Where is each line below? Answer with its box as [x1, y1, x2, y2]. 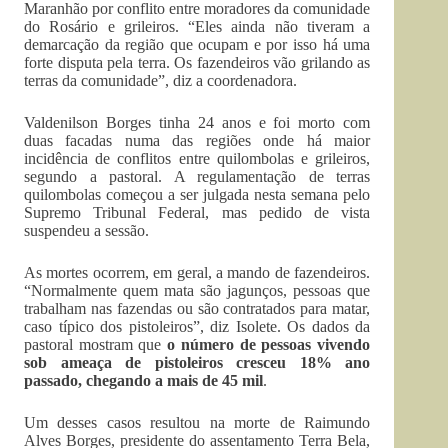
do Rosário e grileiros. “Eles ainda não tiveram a [24, 18, 371, 35]
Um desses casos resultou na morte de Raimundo [24, 414, 371, 431]
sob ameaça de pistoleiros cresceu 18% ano [24, 354, 371, 371]
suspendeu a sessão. [24, 222, 149, 239]
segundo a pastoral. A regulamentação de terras [24, 168, 371, 185]
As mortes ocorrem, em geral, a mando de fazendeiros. [24, 264, 371, 281]
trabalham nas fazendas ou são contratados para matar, [24, 300, 371, 317]
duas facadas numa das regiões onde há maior [24, 132, 371, 149]
